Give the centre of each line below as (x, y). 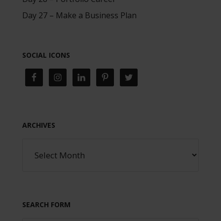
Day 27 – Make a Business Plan (79, 15)
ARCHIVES (38, 125)
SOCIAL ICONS (46, 55)
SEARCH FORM (46, 204)
